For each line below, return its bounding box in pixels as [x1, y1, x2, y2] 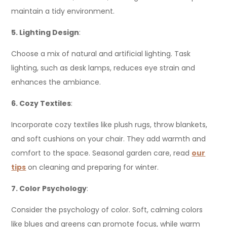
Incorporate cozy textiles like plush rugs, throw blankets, [11, 120, 208, 130]
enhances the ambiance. [11, 77, 101, 87]
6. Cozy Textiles [11, 98, 71, 108]
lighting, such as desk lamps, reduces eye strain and [11, 63, 196, 73]
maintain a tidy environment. [11, 6, 115, 16]
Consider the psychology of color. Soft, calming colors [11, 205, 203, 215]
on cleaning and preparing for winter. [26, 162, 159, 172]
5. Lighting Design [11, 27, 80, 37]
